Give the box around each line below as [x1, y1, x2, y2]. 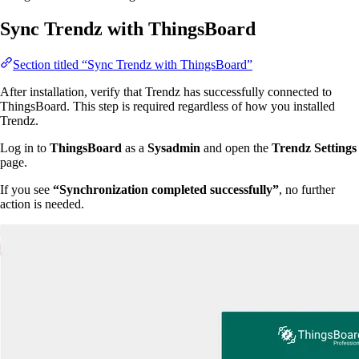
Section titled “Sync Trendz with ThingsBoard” [13, 57, 252, 71]
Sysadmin [147, 140, 200, 155]
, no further [279, 182, 335, 196]
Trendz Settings [272, 140, 357, 155]
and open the [200, 140, 272, 155]
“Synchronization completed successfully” [53, 182, 279, 196]
